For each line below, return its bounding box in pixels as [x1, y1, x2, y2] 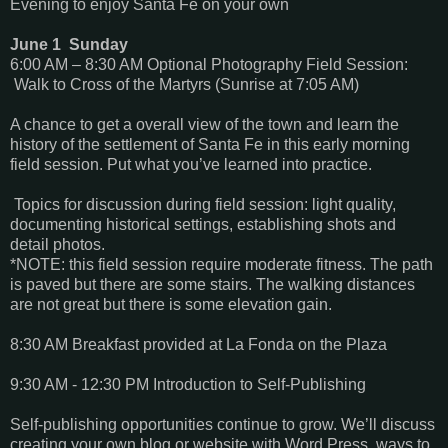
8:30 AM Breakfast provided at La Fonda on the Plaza [10, 335, 387, 353]
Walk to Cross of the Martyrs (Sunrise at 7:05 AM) [10, 75, 359, 93]
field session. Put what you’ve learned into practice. [10, 155, 372, 173]
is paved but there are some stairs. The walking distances [10, 275, 415, 293]
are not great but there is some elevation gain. [10, 295, 332, 313]
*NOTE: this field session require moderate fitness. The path [10, 255, 433, 273]
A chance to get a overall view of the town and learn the [10, 115, 399, 133]
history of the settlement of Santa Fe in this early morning [10, 135, 410, 153]
